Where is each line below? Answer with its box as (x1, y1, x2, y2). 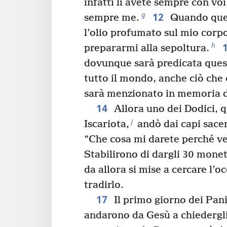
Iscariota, (84, 119, 129, 131)
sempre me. (84, 12, 139, 24)
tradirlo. (84, 179, 124, 192)
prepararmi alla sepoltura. (84, 43, 209, 55)
